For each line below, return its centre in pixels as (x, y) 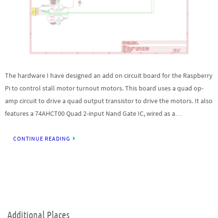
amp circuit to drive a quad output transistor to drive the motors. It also (109, 100)
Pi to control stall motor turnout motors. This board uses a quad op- (104, 88)
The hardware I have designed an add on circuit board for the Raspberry (109, 75)
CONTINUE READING (42, 139)
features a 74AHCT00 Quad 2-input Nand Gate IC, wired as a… (93, 113)
